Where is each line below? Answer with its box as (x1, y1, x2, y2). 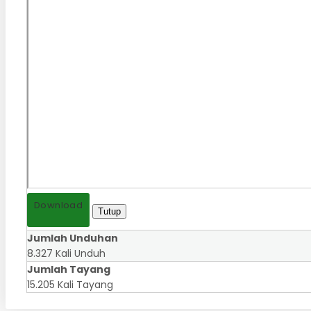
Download (34, 199, 83, 212)
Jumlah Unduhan (27, 231, 118, 246)
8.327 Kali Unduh (27, 246, 106, 261)
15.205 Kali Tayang (27, 278, 113, 292)
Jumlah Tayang (27, 262, 110, 277)
